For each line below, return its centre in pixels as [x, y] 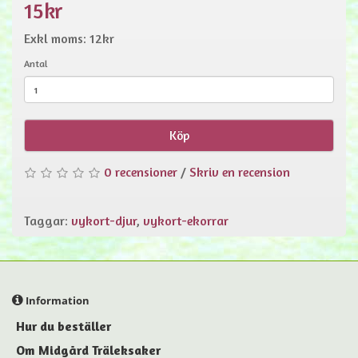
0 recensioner [141, 172]
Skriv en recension [240, 172]
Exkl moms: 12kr [69, 38]
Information [56, 301]
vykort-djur [103, 221]
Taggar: [48, 221]
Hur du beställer [64, 326]
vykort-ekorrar [186, 221]
